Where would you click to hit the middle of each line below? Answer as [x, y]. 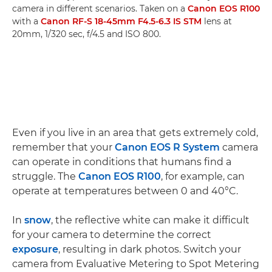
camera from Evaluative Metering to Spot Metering [136, 264]
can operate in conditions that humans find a [122, 162]
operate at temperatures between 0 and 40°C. [125, 191]
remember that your [63, 147]
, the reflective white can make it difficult [150, 220]
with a [26, 21]
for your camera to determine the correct [112, 235]
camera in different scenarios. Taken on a [100, 8]
